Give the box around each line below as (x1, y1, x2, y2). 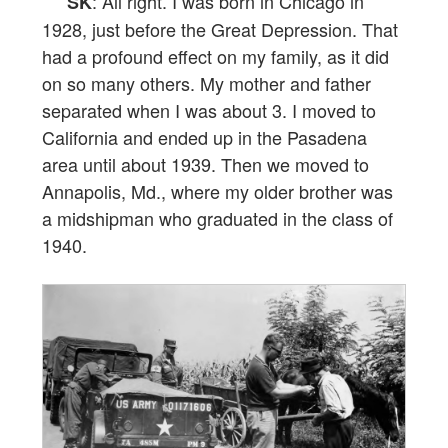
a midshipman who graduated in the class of (42, 205, 393, 232)
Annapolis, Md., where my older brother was (42, 178, 393, 205)
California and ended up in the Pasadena (42, 124, 367, 151)
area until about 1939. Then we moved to (42, 151, 369, 178)
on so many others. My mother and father (42, 70, 371, 97)
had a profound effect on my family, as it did (42, 43, 389, 70)
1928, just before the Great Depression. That (42, 16, 398, 43)
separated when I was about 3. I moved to (42, 97, 376, 124)
